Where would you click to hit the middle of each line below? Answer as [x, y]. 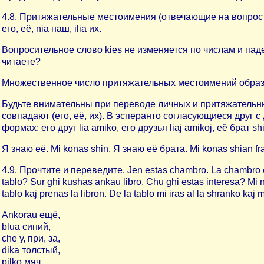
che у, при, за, [31, 238]
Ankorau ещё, [31, 215]
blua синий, [26, 227]
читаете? [21, 62]
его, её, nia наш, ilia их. [52, 29]
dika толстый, [31, 250]
